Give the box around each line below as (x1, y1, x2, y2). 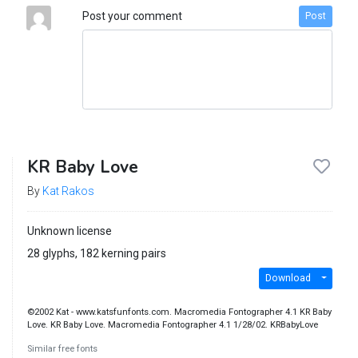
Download (265, 272, 311, 284)
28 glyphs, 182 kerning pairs (26, 246, 166, 260)
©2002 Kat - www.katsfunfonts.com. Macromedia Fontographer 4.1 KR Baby (26, 306, 332, 317)
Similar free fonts (26, 343, 97, 354)
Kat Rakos (42, 184, 94, 197)
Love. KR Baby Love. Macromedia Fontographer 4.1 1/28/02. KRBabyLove (26, 319, 318, 330)
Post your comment (82, 9, 182, 22)
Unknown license (26, 224, 112, 237)
